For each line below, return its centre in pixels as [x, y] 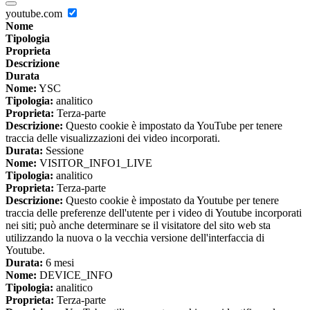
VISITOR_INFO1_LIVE [94, 163]
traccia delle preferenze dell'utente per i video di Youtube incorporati [154, 213]
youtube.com [35, 14]
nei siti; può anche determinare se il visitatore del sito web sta [138, 226]
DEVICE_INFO [75, 275]
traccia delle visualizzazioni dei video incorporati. [113, 138]
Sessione [63, 151]
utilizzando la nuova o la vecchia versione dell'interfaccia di [135, 238]
